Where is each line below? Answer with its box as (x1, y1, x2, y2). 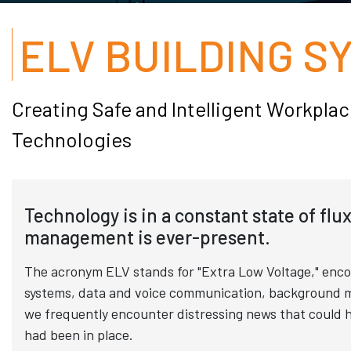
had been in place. (24, 326, 133, 343)
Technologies (12, 127, 132, 151)
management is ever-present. (24, 226, 270, 248)
